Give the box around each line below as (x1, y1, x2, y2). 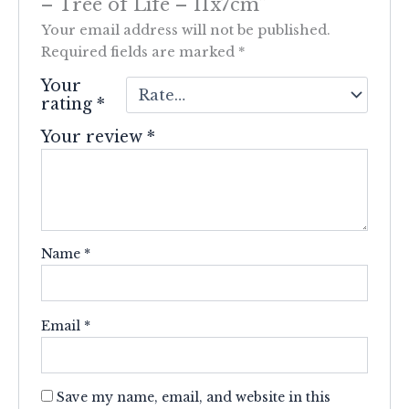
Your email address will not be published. (41, 22, 331, 39)
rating (41, 94, 98, 115)
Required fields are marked (41, 44, 239, 61)
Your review (41, 127, 148, 148)
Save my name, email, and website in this (57, 389, 331, 406)
